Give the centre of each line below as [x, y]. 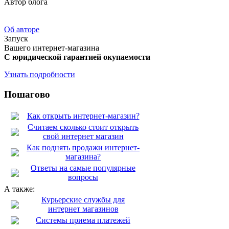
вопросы [83, 177]
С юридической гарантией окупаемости [77, 57]
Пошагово [27, 94]
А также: [19, 189]
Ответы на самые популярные [83, 168]
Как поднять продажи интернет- [83, 147]
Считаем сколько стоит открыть [83, 127]
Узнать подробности [40, 75]
